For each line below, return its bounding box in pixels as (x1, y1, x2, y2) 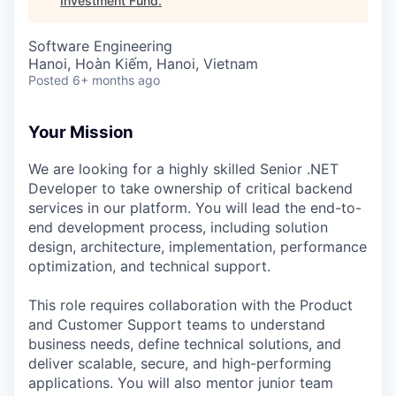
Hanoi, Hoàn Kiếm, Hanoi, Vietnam (28, 55, 258, 72)
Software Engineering (28, 37, 172, 55)
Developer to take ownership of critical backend (28, 179, 353, 197)
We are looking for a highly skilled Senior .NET (28, 159, 339, 178)
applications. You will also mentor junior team (28, 373, 333, 392)
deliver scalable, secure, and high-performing (28, 354, 331, 372)
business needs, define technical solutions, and (28, 334, 341, 353)
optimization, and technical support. (28, 256, 270, 275)
